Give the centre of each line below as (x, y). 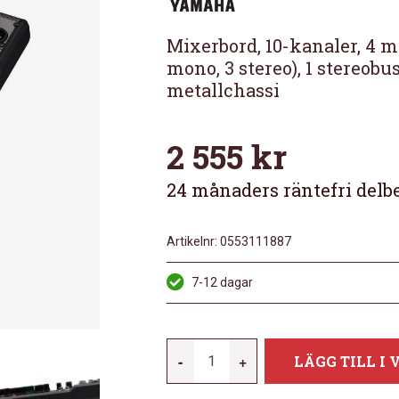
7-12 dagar (222, 283)
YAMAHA (221, 349)
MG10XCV (225, 371)
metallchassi (223, 90)
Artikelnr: (191, 242)
